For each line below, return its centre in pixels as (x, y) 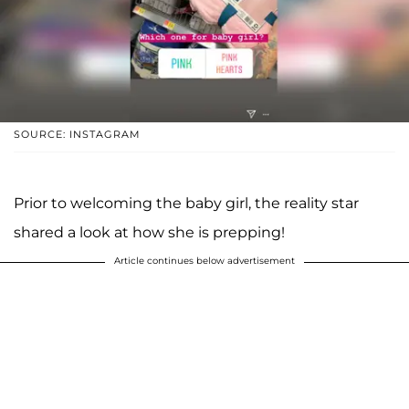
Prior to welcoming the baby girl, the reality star (186, 203)
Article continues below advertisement (204, 260)
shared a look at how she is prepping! (149, 232)
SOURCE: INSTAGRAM (77, 134)
